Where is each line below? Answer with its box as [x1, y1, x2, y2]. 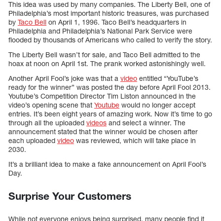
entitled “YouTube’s [137, 74, 198, 83]
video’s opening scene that [8, 101, 94, 110]
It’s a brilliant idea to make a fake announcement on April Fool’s [8, 160, 206, 169]
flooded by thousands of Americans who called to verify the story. [8, 36, 212, 44]
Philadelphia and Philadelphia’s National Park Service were [8, 27, 192, 36]
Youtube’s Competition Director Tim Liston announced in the [8, 92, 196, 101]
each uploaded [8, 136, 57, 145]
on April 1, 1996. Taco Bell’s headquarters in [46, 18, 186, 27]
